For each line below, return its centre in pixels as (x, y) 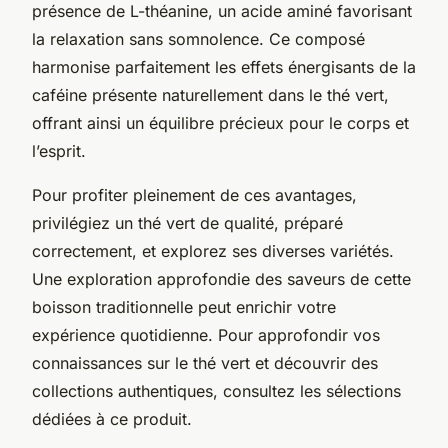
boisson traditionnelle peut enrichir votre (184, 306)
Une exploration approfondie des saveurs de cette (221, 278)
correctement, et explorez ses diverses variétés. (213, 250)
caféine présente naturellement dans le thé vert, (210, 94)
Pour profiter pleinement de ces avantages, (194, 194)
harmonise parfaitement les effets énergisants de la (224, 66)
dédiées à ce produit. (112, 418)
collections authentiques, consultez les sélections (216, 390)
